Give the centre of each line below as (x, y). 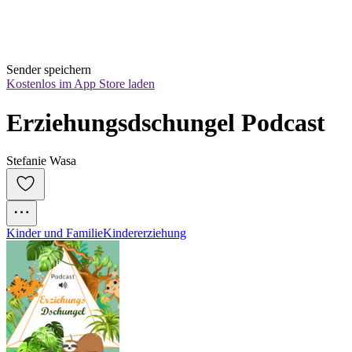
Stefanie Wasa (41, 161)
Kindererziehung (145, 233)
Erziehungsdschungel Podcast (166, 122)
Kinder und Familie (55, 233)
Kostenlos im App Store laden (81, 84)
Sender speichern (49, 70)
